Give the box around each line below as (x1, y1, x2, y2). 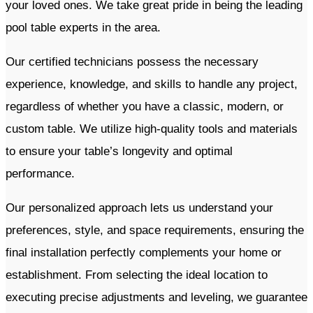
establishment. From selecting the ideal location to (6, 268, 268, 282)
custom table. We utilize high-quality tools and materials (6, 122, 298, 136)
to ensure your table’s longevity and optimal (6, 145, 233, 159)
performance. (6, 167, 78, 181)
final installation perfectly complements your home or (6, 246, 282, 260)
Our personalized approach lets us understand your (6, 201, 273, 215)
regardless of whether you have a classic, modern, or (6, 100, 284, 114)
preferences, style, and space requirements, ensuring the (6, 224, 304, 238)
